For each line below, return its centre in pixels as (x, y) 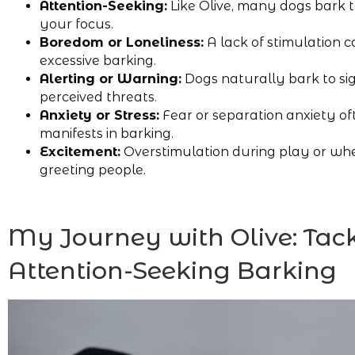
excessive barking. (98, 60)
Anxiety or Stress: (99, 115)
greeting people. (93, 170)
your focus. (76, 24)
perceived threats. (98, 97)
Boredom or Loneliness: (122, 42)
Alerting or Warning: (111, 78)
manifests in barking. (107, 133)
